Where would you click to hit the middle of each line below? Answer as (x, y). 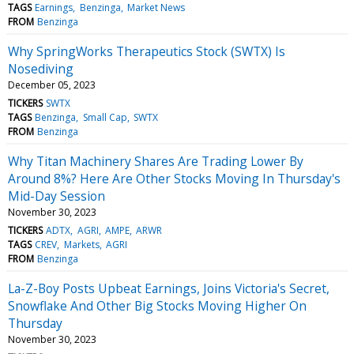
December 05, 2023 (52, 85)
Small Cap (105, 117)
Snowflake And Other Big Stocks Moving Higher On (157, 305)
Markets (81, 244)
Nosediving (41, 68)
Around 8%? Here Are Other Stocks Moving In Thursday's (174, 178)
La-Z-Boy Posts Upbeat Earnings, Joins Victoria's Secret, (169, 288)
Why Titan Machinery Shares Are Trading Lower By (156, 161)
